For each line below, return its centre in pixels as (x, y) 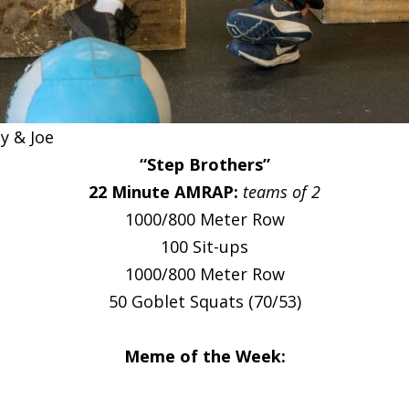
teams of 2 (282, 192)
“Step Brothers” (204, 164)
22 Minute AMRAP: (166, 192)
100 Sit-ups (204, 246)
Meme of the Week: (204, 356)
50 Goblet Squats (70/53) (204, 301)
